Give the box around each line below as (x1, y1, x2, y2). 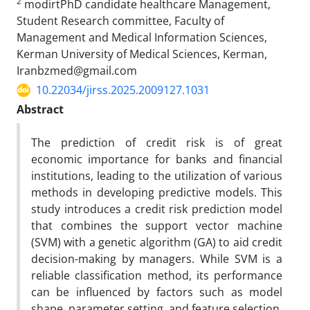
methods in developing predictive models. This (31, 185, 282, 200)
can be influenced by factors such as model (31, 284, 282, 300)
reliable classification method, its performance (31, 268, 282, 283)
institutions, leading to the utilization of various (31, 168, 282, 183)
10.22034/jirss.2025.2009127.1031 (36, 82, 210, 98)
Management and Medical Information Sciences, (17, 30, 267, 45)
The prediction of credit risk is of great (31, 135, 282, 150)
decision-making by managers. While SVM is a (31, 251, 282, 266)
